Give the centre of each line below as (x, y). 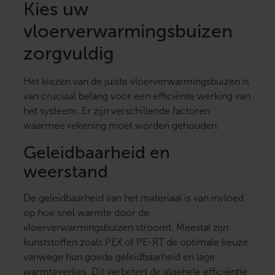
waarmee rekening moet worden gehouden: (122, 126)
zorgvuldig (69, 53)
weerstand (66, 172)
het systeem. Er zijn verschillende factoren (117, 111)
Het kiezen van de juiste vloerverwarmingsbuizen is (136, 82)
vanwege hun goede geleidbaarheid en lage (119, 257)
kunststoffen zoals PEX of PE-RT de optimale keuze (136, 242)
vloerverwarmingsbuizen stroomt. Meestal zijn (126, 228)
